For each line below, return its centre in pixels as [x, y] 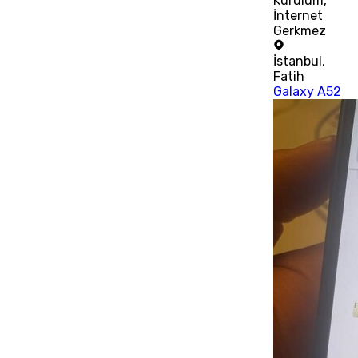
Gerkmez [299, 31]
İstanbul [297, 62]
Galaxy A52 [307, 92]
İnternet [298, 16]
